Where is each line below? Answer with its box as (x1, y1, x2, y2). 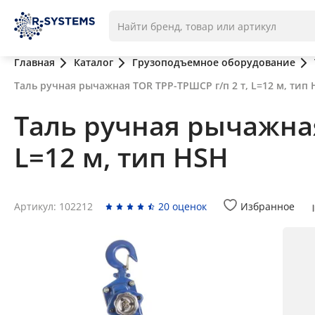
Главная (14, 56, 55, 69)
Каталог (74, 56, 113, 69)
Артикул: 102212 (14, 200, 93, 213)
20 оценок (158, 200, 207, 213)
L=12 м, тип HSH (14, 139, 229, 175)
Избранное (240, 200, 295, 213)
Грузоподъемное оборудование (132, 56, 295, 69)
